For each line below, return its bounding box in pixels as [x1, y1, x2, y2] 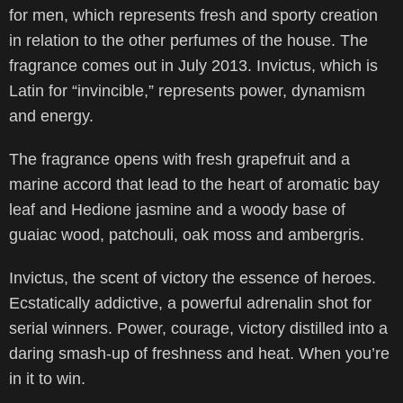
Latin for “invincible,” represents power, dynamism [9, 82, 365, 100]
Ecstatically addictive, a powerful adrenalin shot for [9, 294, 372, 312]
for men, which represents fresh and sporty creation [9, 6, 378, 24]
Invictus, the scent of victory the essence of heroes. [9, 269, 376, 287]
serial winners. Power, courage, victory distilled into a [9, 319, 388, 337]
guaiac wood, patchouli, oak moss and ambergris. [9, 226, 364, 244]
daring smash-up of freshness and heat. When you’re [9, 345, 390, 363]
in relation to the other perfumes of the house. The [9, 31, 368, 49]
